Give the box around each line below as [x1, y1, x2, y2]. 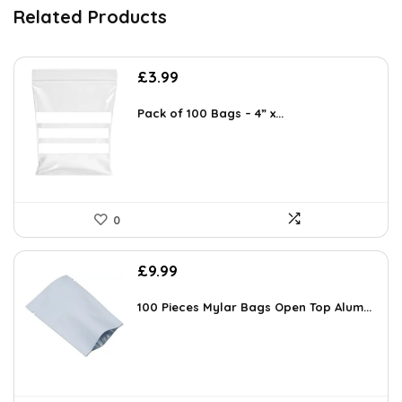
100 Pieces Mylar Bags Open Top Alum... [137, 300, 371, 315]
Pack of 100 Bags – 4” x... [137, 106, 284, 121]
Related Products [13, 5, 167, 29]
